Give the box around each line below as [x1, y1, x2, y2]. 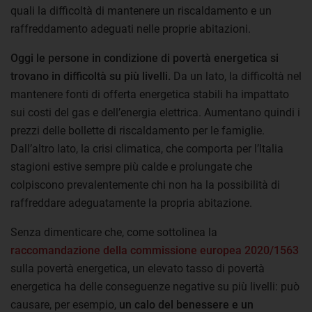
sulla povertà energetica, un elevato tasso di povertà [10, 262, 265, 276]
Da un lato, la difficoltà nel [171, 70, 302, 84]
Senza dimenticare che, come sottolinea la [10, 226, 217, 240]
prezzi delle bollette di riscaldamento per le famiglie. [10, 124, 265, 138]
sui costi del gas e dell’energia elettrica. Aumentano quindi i [10, 106, 300, 120]
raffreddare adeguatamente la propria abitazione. [10, 196, 252, 210]
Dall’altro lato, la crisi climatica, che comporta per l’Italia [10, 142, 283, 156]
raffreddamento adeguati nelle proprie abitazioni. [10, 22, 251, 36]
